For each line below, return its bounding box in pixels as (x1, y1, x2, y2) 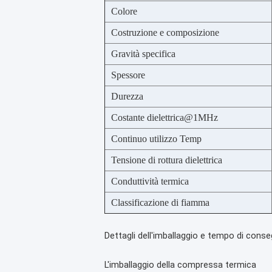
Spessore (111, 70, 145, 80)
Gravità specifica (111, 49, 175, 59)
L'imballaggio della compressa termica (104, 259, 256, 270)
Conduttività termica (111, 176, 189, 186)
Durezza (111, 91, 143, 101)
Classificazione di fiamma (111, 197, 209, 208)
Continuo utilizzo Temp (111, 134, 202, 144)
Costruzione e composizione (111, 27, 219, 38)
